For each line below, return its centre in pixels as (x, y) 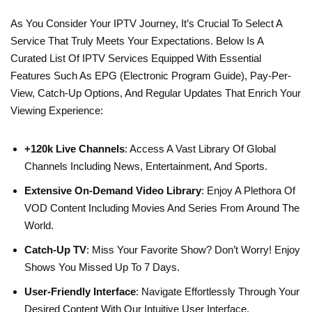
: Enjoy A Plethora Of (248, 191)
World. (39, 226)
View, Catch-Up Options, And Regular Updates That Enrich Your (156, 93)
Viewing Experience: (57, 111)
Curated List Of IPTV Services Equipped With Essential (136, 58)
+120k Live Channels (75, 149)
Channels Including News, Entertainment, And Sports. (146, 166)
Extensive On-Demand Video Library (113, 191)
